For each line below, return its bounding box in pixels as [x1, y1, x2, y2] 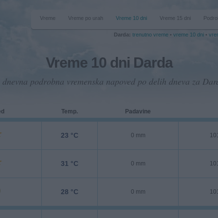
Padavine [125, 108, 151, 115]
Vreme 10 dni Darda [45, 54, 173, 71]
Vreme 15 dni [160, 15, 191, 21]
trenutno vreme [132, 32, 168, 37]
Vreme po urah [68, 15, 103, 21]
